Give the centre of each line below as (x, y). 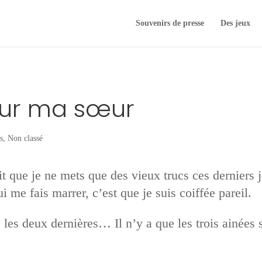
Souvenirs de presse (170, 23)
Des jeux (235, 23)
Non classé (25, 138)
